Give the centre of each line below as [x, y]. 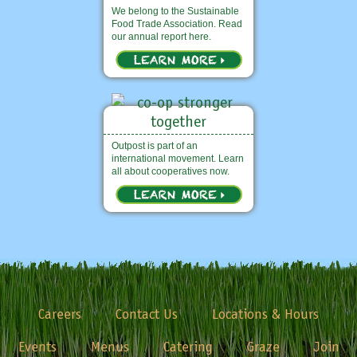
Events [37, 346]
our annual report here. [161, 36]
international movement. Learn [178, 158]
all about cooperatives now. [171, 171]
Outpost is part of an [155, 145]
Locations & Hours [265, 314]
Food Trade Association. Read [177, 24]
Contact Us [147, 314]
